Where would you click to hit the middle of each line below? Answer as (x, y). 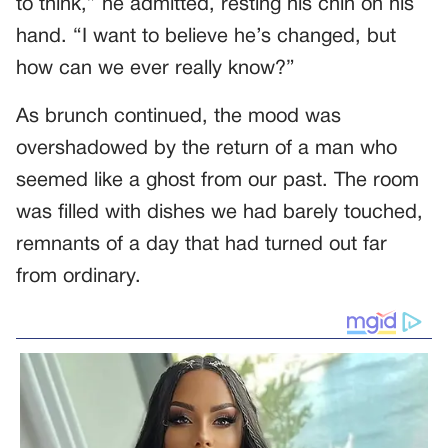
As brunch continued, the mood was (178, 117)
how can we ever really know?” (155, 69)
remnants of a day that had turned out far (201, 245)
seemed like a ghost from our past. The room (217, 181)
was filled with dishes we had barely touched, (219, 213)
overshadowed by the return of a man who (206, 149)
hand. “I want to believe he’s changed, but (206, 37)
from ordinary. (78, 277)
